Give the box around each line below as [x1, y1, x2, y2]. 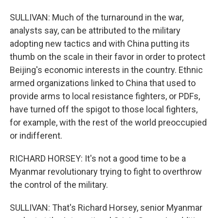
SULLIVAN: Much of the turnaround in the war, [10, 12, 183, 22]
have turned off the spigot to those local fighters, [10, 104, 198, 114]
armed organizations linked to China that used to [10, 78, 196, 88]
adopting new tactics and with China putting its [10, 38, 190, 49]
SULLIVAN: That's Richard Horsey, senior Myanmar [10, 202, 202, 213]
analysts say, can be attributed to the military [10, 25, 181, 36]
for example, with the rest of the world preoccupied [10, 117, 207, 127]
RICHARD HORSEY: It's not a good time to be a [10, 153, 186, 163]
